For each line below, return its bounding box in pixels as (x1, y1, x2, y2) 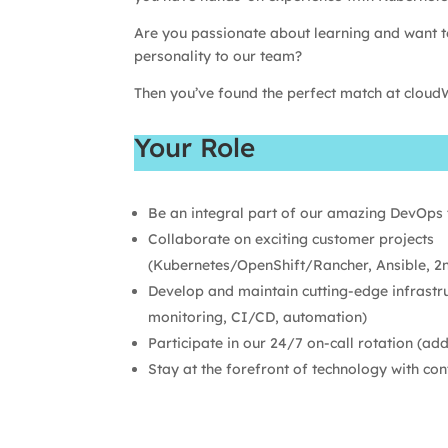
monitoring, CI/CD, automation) (148, 308, 368, 327)
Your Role (134, 130, 256, 164)
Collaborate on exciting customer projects (148, 230, 435, 249)
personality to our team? (134, 47, 303, 66)
